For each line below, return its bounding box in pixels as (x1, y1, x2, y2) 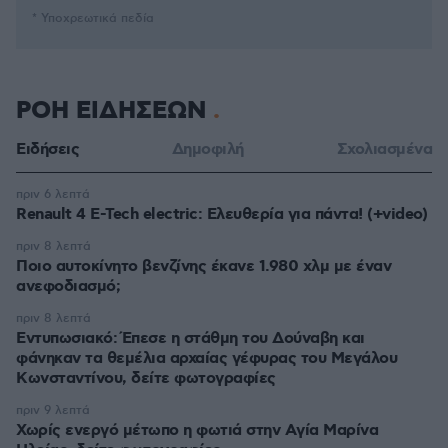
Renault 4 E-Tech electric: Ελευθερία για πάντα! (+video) (16, 204, 427, 225)
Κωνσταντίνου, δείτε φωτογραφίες (16, 368, 276, 389)
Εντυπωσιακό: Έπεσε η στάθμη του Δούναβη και (16, 328, 365, 349)
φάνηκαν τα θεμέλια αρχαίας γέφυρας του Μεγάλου (16, 348, 397, 369)
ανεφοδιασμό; (16, 276, 120, 297)
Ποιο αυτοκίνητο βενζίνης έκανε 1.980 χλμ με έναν (16, 256, 391, 277)
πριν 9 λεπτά (16, 403, 90, 418)
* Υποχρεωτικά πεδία (32, 11, 154, 26)
